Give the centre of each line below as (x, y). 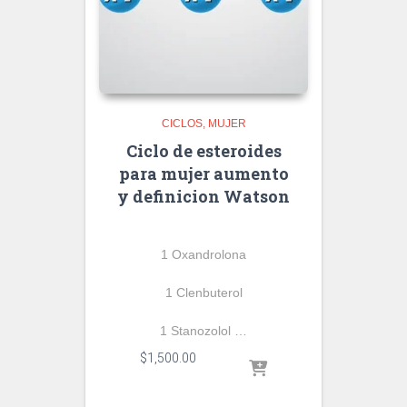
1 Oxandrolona (203, 254)
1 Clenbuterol (203, 293)
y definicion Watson (203, 196)
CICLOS (182, 124)
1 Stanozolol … (203, 331)
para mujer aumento (203, 174)
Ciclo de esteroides (203, 151)
